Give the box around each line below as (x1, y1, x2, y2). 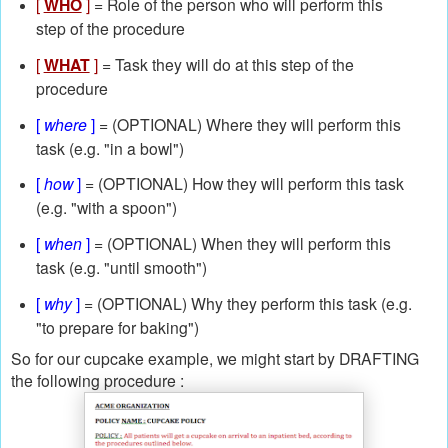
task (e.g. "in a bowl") (35, 136, 184, 159)
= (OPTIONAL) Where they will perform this (94, 112, 401, 135)
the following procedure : (11, 369, 188, 392)
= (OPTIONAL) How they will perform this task (80, 172, 404, 195)
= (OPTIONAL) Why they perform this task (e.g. (79, 292, 412, 315)
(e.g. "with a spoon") (35, 196, 177, 219)
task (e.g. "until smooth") (35, 256, 207, 279)
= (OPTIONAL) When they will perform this (89, 232, 391, 255)
